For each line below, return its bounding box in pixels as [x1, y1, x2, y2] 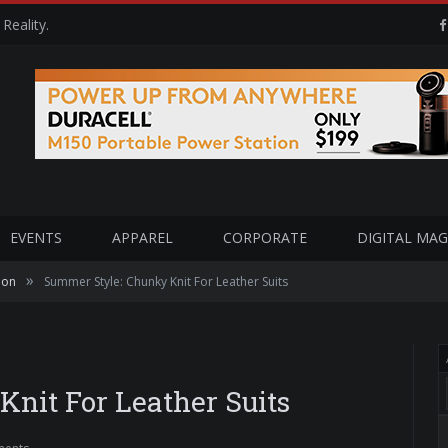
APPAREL [112, 228, 173, 247]
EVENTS [10, 228, 62, 247]
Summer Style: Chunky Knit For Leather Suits [44, 273, 288, 290]
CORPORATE [223, 228, 307, 247]
